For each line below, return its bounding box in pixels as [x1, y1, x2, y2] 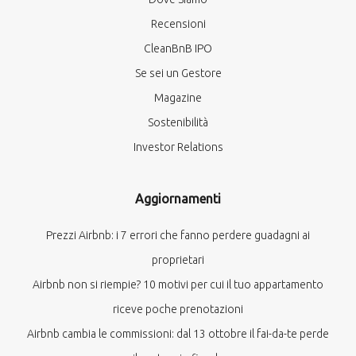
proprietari [152, 253, 204, 266]
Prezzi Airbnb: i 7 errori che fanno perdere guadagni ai [46, 229, 310, 242]
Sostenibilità [148, 116, 208, 129]
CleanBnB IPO [144, 42, 212, 55]
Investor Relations [133, 141, 223, 153]
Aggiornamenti [135, 192, 221, 206]
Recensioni [150, 17, 206, 30]
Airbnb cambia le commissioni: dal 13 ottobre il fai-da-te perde [27, 327, 329, 340]
